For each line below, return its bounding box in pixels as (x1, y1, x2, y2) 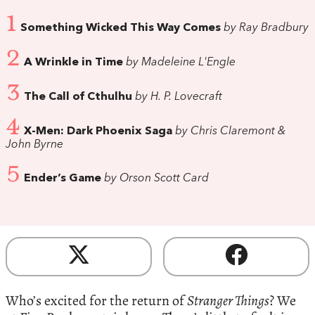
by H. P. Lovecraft (132, 91, 222, 103)
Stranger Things (187, 291, 269, 311)
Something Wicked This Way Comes (20, 22, 221, 34)
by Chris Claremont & (172, 125, 285, 137)
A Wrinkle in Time (24, 57, 123, 68)
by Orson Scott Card (101, 173, 209, 185)
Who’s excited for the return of (6, 291, 187, 311)
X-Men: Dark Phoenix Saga (24, 125, 172, 137)
